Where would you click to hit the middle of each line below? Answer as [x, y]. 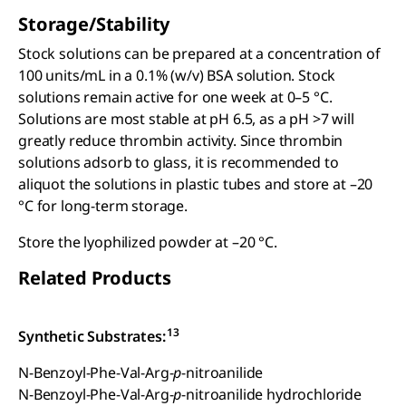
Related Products [95, 278]
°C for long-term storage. [103, 206]
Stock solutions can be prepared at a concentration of [199, 53]
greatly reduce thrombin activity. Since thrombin [181, 140]
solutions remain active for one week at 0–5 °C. [175, 97]
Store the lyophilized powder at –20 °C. [148, 242]
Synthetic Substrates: [92, 336]
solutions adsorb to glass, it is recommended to [179, 162]
